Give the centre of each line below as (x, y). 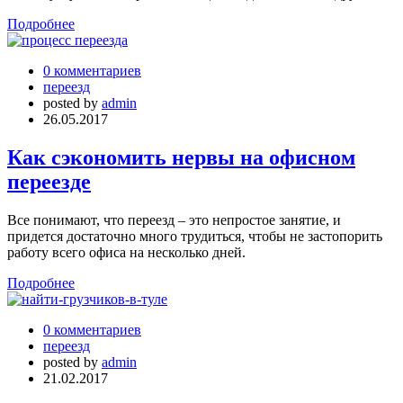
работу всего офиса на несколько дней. (126, 253)
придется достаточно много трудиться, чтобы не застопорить (195, 237)
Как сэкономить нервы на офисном (181, 158)
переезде (49, 182)
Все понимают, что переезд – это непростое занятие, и (174, 220)
